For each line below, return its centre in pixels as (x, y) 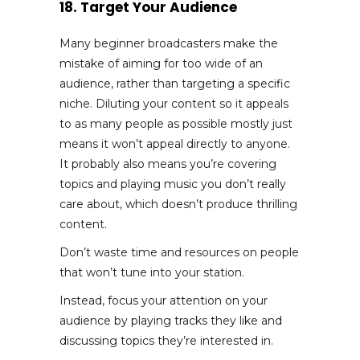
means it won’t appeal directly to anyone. (175, 143)
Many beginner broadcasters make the (169, 43)
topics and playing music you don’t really (173, 184)
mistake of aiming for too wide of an (161, 63)
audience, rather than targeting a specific (175, 83)
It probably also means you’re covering (168, 164)
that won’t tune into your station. (152, 272)
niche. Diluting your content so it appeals (174, 103)
